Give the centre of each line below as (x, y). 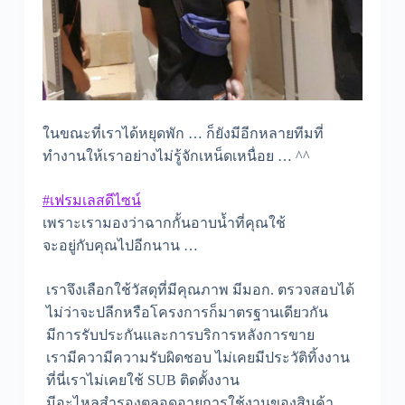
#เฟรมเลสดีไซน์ (91, 201)
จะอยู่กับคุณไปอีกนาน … (120, 246)
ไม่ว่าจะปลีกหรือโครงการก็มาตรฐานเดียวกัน (185, 313)
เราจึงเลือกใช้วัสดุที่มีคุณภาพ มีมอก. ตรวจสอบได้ (198, 290)
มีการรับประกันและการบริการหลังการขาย (178, 335)
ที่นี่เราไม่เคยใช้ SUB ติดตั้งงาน (141, 381)
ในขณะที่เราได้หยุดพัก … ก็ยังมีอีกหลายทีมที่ (183, 134)
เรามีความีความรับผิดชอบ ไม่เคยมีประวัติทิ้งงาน (196, 358)
